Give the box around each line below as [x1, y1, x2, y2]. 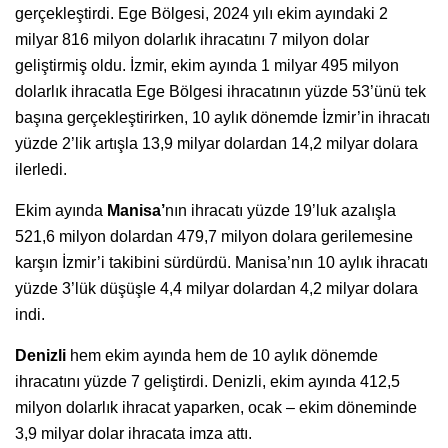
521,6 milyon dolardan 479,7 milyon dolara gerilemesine [15, 227, 413, 245]
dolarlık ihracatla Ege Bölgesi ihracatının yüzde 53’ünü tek [15, 82, 426, 100]
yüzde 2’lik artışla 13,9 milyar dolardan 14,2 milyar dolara [15, 134, 418, 152]
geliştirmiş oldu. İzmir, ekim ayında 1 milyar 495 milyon [15, 56, 399, 74]
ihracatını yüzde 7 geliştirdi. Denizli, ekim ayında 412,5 [15, 372, 400, 390]
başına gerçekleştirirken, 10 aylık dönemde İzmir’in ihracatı [15, 108, 430, 126]
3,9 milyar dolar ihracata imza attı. [15, 424, 252, 442]
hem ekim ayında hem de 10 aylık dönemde [70, 346, 378, 364]
